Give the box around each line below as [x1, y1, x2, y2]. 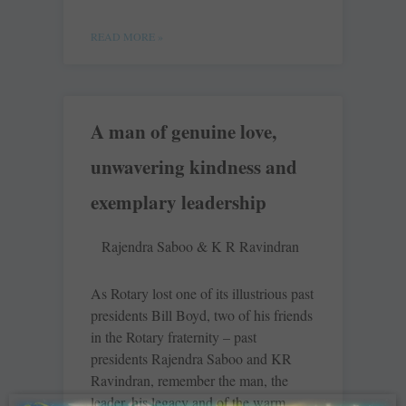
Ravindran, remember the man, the [91, 371, 288, 391]
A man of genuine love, [91, 118, 276, 146]
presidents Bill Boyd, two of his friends [91, 305, 313, 325]
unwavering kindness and [91, 153, 297, 181]
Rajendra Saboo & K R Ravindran [101, 237, 299, 256]
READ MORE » [91, 29, 163, 44]
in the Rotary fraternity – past [91, 327, 256, 347]
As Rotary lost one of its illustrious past [91, 284, 314, 304]
